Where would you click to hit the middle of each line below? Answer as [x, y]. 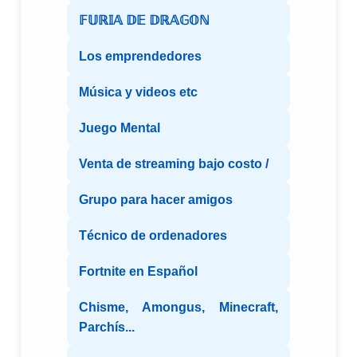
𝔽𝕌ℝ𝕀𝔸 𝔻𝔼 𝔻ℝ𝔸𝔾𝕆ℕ [144, 21]
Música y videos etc [138, 92]
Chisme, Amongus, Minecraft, [178, 308]
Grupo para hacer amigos [156, 200]
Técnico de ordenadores [153, 236]
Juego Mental [120, 128]
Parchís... [107, 328]
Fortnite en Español [138, 272]
